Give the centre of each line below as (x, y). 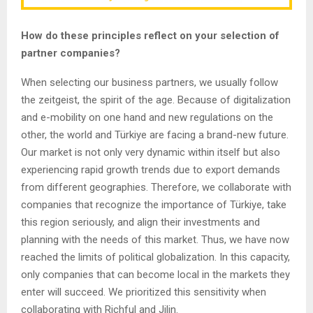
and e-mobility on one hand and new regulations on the (147, 117)
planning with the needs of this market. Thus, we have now (155, 239)
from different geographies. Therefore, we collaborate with (156, 187)
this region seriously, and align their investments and (140, 222)
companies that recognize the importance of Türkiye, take (154, 204)
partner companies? (71, 53)
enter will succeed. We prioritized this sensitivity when (144, 292)
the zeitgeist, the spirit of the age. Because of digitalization (156, 100)
